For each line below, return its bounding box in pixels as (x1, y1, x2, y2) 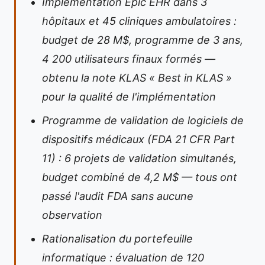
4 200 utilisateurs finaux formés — (42, 53, 215, 65)
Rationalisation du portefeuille (42, 232, 193, 245)
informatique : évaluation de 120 (42, 251, 204, 264)
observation (42, 209, 102, 221)
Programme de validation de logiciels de (42, 114, 244, 127)
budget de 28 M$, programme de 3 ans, (42, 34, 243, 46)
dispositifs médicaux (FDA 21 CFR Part (42, 133, 235, 146)
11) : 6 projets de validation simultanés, (42, 152, 237, 164)
